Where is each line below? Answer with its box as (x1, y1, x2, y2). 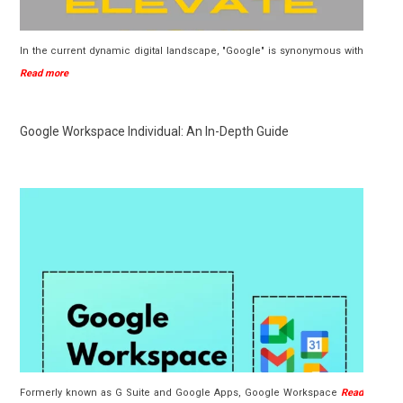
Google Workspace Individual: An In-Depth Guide (20, 124, 289, 139)
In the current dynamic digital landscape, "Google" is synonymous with (20, 45, 363, 58)
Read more (20, 67, 68, 80)
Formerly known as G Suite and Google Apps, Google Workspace (20, 387, 341, 399)
